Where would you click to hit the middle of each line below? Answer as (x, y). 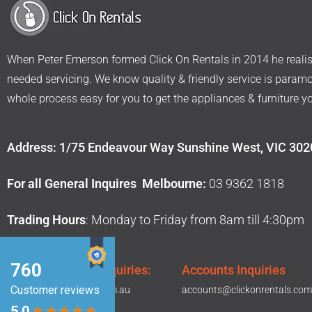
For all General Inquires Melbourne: (107, 183)
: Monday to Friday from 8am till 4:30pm (195, 219)
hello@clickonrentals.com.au (69, 289)
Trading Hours (46, 219)
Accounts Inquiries (234, 270)
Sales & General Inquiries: (79, 270)
